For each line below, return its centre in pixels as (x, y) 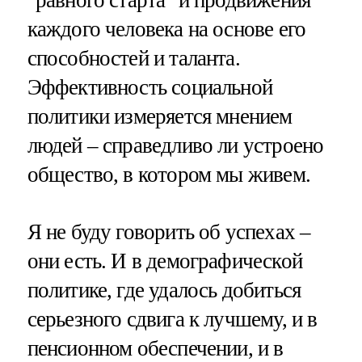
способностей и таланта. (133, 59)
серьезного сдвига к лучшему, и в (172, 320)
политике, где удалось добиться (164, 290)
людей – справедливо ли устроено (175, 146)
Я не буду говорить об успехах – (169, 232)
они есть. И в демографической (164, 261)
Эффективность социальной (150, 88)
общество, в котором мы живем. (168, 175)
